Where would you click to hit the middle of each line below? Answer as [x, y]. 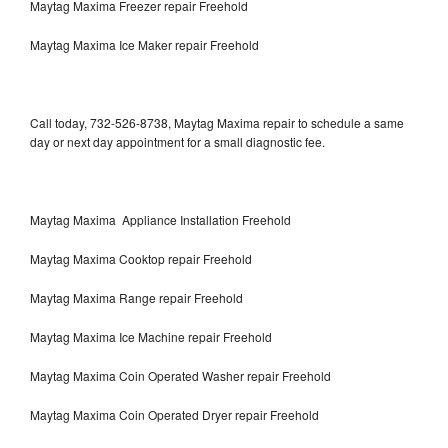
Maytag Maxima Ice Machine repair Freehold [151, 336]
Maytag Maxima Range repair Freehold [136, 297]
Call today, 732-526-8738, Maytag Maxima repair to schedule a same [217, 122]
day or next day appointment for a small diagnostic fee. [177, 141]
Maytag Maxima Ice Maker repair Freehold [144, 44]
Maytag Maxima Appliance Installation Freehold [160, 219]
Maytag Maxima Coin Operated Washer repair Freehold [180, 375]
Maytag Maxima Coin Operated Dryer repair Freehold [174, 414]
